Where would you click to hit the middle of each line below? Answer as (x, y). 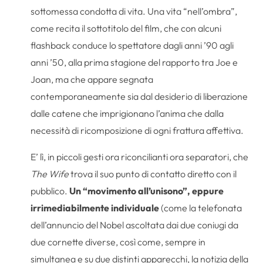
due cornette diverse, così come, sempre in (118, 242)
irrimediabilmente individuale (96, 208)
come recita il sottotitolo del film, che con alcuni (126, 28)
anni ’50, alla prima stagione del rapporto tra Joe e (134, 62)
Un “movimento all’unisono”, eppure (147, 190)
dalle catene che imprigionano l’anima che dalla (127, 113)
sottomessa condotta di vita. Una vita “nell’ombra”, (134, 11)
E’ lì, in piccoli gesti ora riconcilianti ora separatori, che (140, 156)
